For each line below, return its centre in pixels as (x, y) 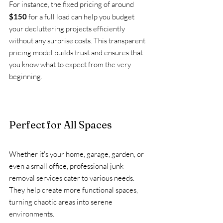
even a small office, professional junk (67, 166)
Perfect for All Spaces (60, 125)
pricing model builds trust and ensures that (77, 53)
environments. (32, 214)
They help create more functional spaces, (74, 190)
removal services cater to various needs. (72, 178)
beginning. (26, 77)
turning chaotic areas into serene (61, 202)
